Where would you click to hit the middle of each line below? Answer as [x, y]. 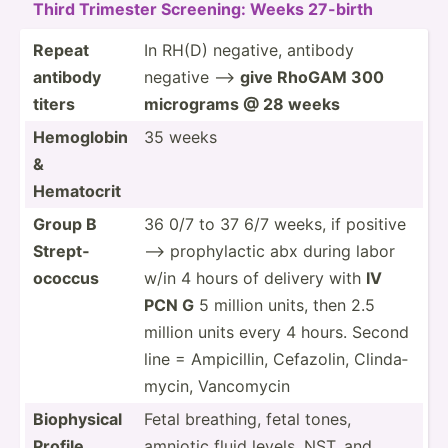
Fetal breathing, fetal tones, [247, 418]
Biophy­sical [77, 418]
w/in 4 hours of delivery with [255, 277]
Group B [65, 223]
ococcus [66, 277]
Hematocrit [77, 190]
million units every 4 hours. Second [276, 331]
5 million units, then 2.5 [284, 304]
